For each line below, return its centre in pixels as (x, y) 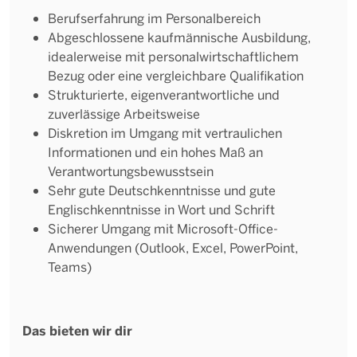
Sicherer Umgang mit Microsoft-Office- (163, 228)
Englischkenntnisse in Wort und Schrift (161, 209)
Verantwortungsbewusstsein (131, 171)
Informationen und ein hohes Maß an (155, 151)
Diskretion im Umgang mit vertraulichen (165, 132)
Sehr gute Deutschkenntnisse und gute (162, 190)
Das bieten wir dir (77, 330)
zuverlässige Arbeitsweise (124, 113)
